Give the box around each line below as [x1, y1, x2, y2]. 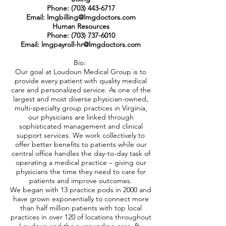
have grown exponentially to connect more [13, 194, 149, 203]
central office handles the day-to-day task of [11, 149, 150, 158]
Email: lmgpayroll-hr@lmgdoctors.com [21, 40, 141, 49]
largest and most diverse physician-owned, [13, 94, 148, 103]
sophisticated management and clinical [19, 122, 143, 131]
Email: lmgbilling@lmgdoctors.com [26, 13, 136, 22]
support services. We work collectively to [17, 131, 145, 140]
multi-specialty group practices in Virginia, [14, 103, 147, 112]
